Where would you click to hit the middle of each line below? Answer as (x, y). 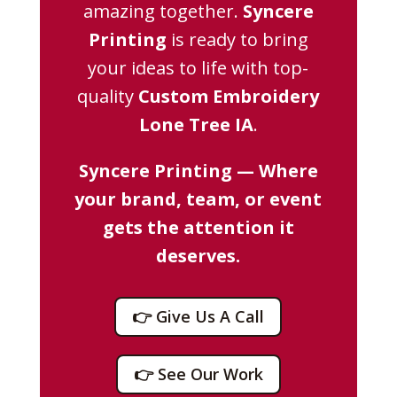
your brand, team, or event (198, 199)
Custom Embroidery (229, 96)
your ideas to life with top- (198, 68)
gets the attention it (198, 227)
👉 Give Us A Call (198, 317)
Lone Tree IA (196, 125)
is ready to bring (237, 39)
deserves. (198, 256)
